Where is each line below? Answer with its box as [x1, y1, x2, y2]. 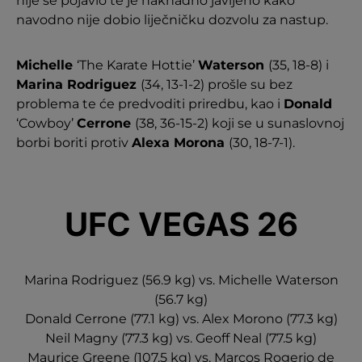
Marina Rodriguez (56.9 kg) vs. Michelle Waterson [23, 271, 339, 288]
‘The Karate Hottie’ [77, 57, 198, 73]
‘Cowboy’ [16, 115, 77, 131]
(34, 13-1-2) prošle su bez [141, 76, 293, 92]
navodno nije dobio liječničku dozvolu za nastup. [16, 11, 328, 27]
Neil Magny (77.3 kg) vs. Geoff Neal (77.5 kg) [45, 330, 317, 346]
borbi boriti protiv [16, 134, 132, 150]
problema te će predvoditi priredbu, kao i [16, 95, 284, 112]
